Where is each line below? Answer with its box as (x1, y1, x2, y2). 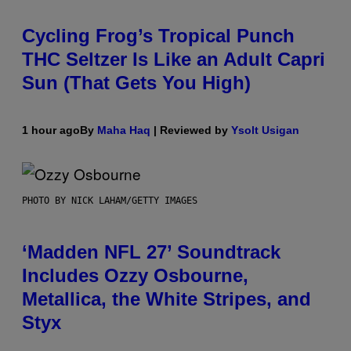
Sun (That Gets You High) (22, 72, 251, 94)
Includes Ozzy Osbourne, (22, 265, 248, 287)
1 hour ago (22, 124, 80, 137)
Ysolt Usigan (231, 124, 299, 137)
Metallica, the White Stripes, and (22, 288, 311, 310)
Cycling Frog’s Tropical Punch (22, 25, 295, 47)
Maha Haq (97, 124, 150, 137)
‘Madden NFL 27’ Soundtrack (22, 241, 280, 263)
